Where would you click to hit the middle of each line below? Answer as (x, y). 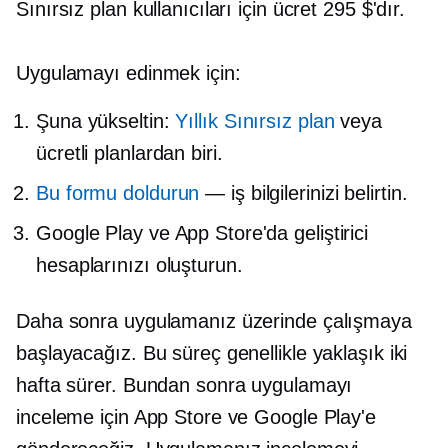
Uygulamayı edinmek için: (128, 72)
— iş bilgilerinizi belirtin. (303, 192)
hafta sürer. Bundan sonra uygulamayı (184, 384)
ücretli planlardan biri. (129, 152)
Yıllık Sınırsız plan (255, 120)
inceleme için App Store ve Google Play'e (196, 416)
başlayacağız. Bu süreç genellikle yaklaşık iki (212, 352)
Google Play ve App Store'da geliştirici (202, 232)
